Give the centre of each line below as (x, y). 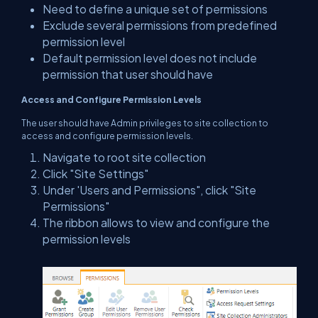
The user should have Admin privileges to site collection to (145, 123)
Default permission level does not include (150, 58)
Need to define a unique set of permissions (155, 9)
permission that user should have (128, 75)
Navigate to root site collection (124, 158)
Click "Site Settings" (95, 174)
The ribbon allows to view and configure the (156, 223)
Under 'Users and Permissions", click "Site (149, 190)
